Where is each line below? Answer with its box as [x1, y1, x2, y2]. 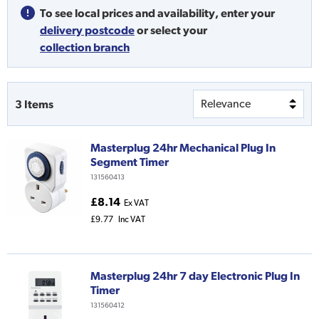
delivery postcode [40, 23, 135, 37]
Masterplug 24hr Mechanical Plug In [90, 141, 276, 155]
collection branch [40, 41, 130, 54]
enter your [221, 6, 275, 20]
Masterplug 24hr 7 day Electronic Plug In [90, 269, 300, 283]
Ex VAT [124, 198, 149, 209]
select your [150, 23, 207, 37]
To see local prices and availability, [40, 6, 219, 20]
